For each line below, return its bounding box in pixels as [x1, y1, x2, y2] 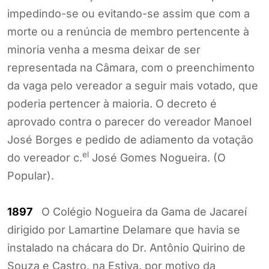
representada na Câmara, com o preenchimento [7, 61, 255, 74]
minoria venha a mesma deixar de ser [7, 43, 201, 56]
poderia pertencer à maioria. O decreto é [7, 97, 217, 110]
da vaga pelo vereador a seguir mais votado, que [7, 79, 258, 92]
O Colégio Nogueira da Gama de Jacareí [32, 205, 247, 218]
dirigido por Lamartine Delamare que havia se [7, 223, 240, 236]
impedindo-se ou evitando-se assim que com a [7, 7, 250, 20]
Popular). [7, 169, 54, 182]
